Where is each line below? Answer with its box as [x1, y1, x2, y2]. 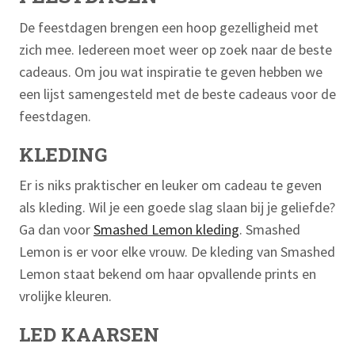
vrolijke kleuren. [19, 286, 115, 305]
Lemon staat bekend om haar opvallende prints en [19, 264, 316, 283]
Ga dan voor [19, 219, 94, 239]
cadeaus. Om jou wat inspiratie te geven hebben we [19, 62, 323, 81]
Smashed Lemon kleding [94, 219, 239, 239]
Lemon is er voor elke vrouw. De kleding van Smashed [19, 242, 335, 261]
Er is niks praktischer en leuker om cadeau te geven [19, 175, 322, 194]
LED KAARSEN [19, 321, 159, 346]
